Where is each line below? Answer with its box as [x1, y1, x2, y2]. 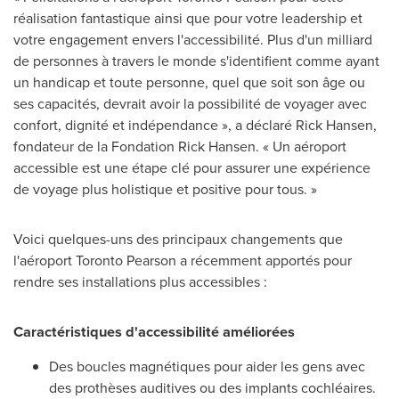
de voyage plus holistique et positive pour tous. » [13, 179, 317, 199]
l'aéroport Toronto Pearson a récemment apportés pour [13, 250, 352, 271]
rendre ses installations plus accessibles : [13, 272, 267, 292]
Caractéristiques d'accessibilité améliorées [13, 321, 295, 343]
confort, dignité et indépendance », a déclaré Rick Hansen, [13, 115, 377, 135]
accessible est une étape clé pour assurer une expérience [13, 158, 370, 178]
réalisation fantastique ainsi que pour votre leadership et [13, 8, 362, 28]
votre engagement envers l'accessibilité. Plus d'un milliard [13, 29, 372, 50]
